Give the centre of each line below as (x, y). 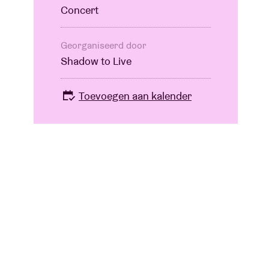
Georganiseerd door (104, 46)
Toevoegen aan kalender (135, 96)
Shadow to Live (96, 61)
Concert (80, 10)
